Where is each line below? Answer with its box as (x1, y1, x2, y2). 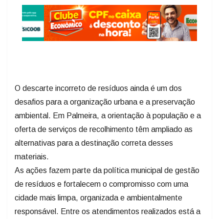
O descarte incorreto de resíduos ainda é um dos (15, 84, 182, 92)
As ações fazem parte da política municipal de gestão (15, 166, 199, 175)
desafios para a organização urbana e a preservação (15, 97, 195, 106)
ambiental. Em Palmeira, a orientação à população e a (15, 111, 201, 120)
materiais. (15, 152, 49, 161)
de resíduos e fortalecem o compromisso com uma (15, 179, 188, 188)
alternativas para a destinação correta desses (15, 138, 173, 147)
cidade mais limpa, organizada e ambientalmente (15, 193, 182, 202)
